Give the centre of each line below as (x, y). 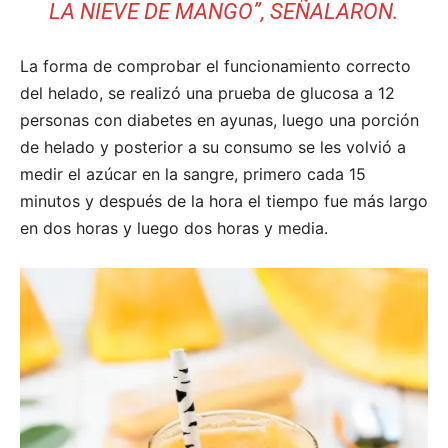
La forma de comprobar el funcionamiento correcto (215, 65)
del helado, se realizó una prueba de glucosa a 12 (207, 92)
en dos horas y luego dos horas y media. (174, 227)
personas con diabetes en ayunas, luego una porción (219, 119)
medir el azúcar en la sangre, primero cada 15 (193, 173)
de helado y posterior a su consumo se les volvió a (213, 146)
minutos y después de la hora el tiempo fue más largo (224, 200)
